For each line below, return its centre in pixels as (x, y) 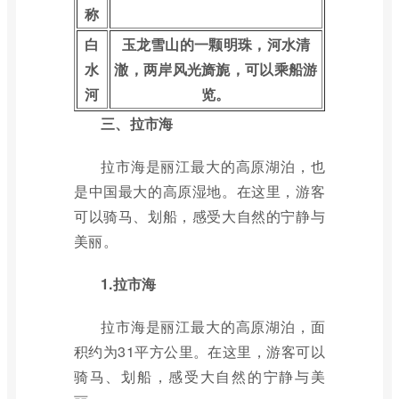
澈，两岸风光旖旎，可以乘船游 (216, 69)
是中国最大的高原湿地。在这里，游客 (199, 191)
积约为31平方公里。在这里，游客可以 (199, 351)
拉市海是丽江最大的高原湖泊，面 (213, 326)
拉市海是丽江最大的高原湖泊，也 (213, 166)
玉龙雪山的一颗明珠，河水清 (216, 44)
